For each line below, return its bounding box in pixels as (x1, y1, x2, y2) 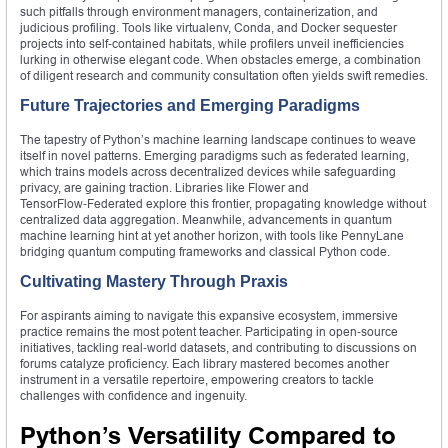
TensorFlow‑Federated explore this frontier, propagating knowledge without (20, 196, 426, 212)
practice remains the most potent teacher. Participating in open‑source (20, 324, 398, 340)
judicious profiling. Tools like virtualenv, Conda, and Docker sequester (20, 20, 397, 36)
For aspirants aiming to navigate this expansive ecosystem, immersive (20, 308, 398, 324)
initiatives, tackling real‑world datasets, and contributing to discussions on (20, 340, 417, 356)
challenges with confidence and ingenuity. (20, 388, 247, 404)
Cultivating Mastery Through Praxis (20, 273, 288, 291)
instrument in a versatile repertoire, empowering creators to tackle (20, 372, 374, 388)
